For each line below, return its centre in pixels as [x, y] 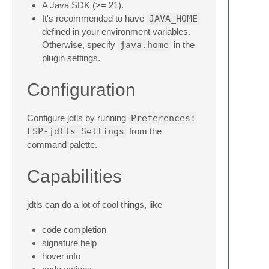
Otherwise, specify [80, 45]
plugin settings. [71, 58]
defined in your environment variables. [116, 32]
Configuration [81, 90]
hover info [61, 256]
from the [144, 131]
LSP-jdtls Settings [76, 131]
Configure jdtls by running [78, 118]
